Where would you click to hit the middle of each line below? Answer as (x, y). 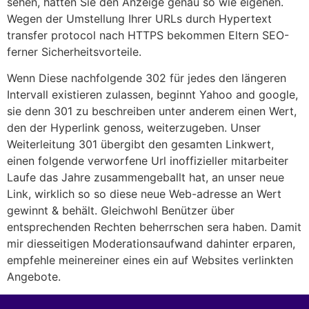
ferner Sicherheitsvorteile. (74, 51)
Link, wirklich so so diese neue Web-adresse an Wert (144, 193)
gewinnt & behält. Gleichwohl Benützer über (121, 210)
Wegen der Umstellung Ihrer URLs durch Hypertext (139, 18)
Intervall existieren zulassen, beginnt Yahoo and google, (152, 94)
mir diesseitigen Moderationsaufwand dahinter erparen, (151, 243)
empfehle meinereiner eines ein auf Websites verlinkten (150, 260)
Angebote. (34, 276)
